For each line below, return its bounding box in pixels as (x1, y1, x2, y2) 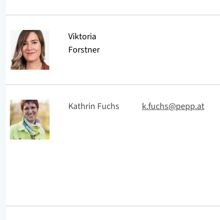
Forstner (68, 43, 100, 56)
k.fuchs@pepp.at (142, 100, 204, 112)
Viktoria (68, 30, 96, 43)
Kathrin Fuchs (68, 100, 119, 112)
